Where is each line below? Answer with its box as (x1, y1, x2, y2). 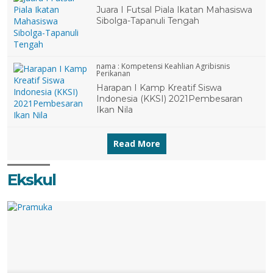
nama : (96, 61, 122, 72)
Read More (113, 138, 160, 150)
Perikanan (96, 68, 131, 79)
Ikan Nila (96, 104, 133, 116)
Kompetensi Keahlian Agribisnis (121, 61, 230, 72)
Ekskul (7, 170, 55, 190)
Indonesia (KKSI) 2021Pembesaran (96, 93, 243, 105)
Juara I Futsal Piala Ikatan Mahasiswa (96, 4, 253, 16)
